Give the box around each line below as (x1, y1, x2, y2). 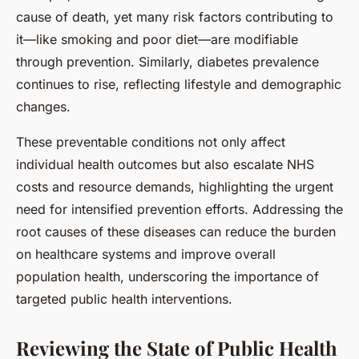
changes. (16, 98, 71, 115)
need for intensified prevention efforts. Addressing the (16, 200, 343, 217)
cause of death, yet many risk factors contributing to (16, 8, 333, 25)
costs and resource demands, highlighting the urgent (16, 178, 333, 195)
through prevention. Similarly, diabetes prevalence (16, 53, 319, 70)
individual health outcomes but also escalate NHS (16, 155, 314, 172)
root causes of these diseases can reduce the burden (16, 223, 336, 240)
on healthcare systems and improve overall (16, 245, 276, 262)
